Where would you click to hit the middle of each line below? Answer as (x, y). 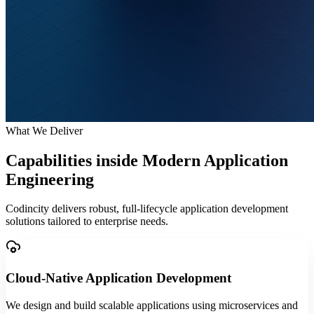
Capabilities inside (74, 160)
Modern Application (215, 160)
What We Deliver (44, 130)
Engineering (50, 179)
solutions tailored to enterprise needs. (87, 221)
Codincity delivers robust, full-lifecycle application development (147, 209)
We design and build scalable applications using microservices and (152, 305)
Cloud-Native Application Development (118, 278)
